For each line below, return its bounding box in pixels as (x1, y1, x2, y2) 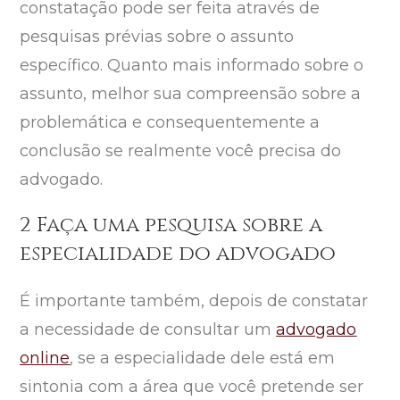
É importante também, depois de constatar (20, 291, 369, 312)
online (20, 348, 71, 369)
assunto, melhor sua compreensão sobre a (20, 84, 362, 104)
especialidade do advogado (20, 240, 337, 269)
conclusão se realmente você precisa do (20, 141, 342, 162)
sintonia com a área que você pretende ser (20, 377, 364, 397)
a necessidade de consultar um (20, 320, 277, 340)
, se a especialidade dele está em (70, 348, 336, 369)
